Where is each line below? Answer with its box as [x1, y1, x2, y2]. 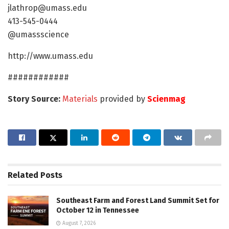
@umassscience [8, 30, 69, 40]
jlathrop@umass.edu [8, 3, 87, 13]
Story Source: [8, 94, 62, 104]
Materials [62, 94, 98, 104]
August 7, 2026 [61, 220, 96, 227]
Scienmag [147, 94, 186, 104]
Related [8, 170, 38, 180]
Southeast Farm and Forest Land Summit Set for [56, 196, 219, 205]
